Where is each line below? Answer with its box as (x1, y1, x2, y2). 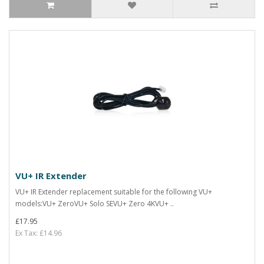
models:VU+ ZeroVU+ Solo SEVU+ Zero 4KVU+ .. (15, 199, 174, 209)
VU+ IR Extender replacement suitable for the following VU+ (15, 187, 212, 197)
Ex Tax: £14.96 (15, 228, 62, 238)
